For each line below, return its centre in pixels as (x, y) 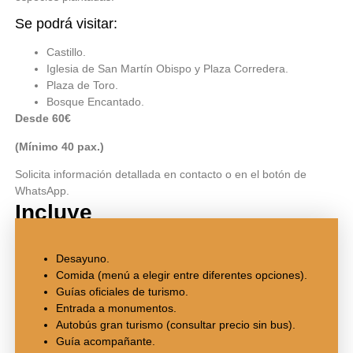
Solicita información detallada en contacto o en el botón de (160, 175)
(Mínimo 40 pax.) (59, 146)
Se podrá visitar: (66, 24)
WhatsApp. (42, 191)
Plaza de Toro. (82, 85)
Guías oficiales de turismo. (123, 291)
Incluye (53, 213)
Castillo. (66, 52)
